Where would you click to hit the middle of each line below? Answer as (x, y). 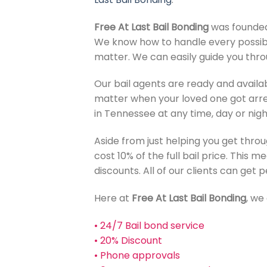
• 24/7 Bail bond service (149, 225)
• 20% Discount (128, 240)
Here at (113, 198)
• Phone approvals (137, 255)
